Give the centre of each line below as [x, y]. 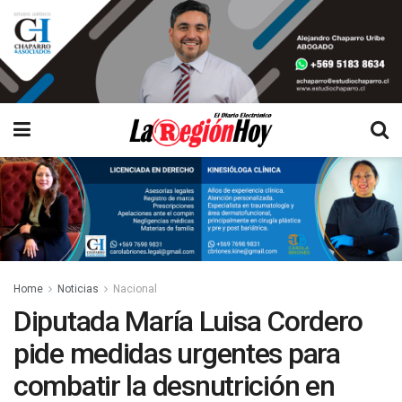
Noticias [78, 288]
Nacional [135, 288]
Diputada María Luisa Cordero [188, 321]
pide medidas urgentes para [177, 353]
